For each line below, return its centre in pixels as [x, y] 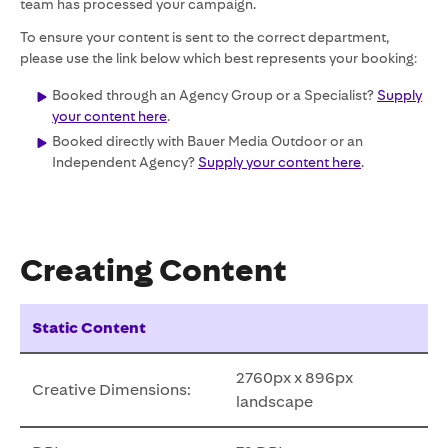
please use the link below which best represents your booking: [218, 58]
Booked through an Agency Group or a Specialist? [214, 95]
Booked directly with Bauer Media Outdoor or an [207, 141]
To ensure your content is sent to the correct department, [204, 37]
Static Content [89, 327]
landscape [274, 401]
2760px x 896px [294, 377]
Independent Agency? [125, 162]
